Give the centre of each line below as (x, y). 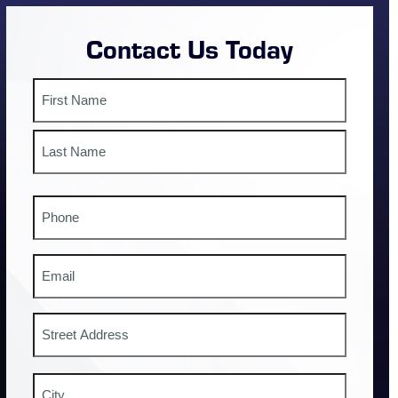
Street (50, 378)
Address (59, 322)
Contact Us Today (190, 48)
